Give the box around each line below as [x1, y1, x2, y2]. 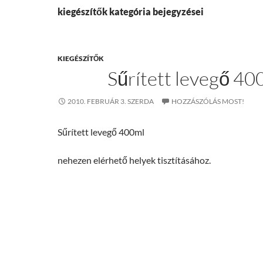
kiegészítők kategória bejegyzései [58, 6, 204, 17]
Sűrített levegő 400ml [58, 126, 144, 137]
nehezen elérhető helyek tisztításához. [58, 154, 211, 166]
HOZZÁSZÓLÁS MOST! [171, 97, 244, 106]
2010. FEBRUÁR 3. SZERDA [68, 97, 154, 106]
